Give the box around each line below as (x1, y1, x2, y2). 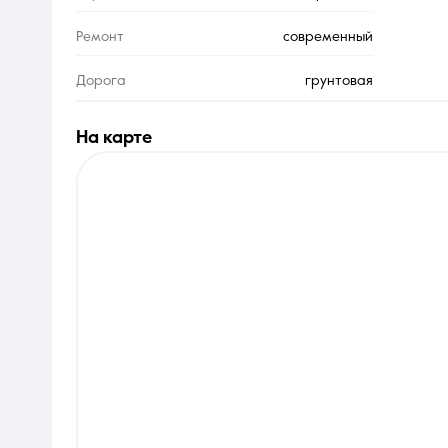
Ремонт (76, 30, 124, 45)
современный (282, 30, 373, 45)
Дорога (76, 74, 126, 89)
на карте (88, 128, 152, 147)
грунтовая (304, 74, 373, 89)
